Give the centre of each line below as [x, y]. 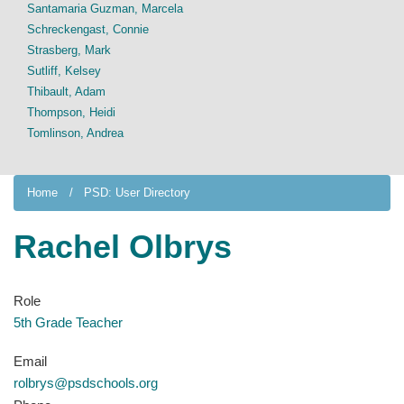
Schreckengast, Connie [88, 29]
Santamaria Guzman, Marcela [105, 9]
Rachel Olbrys [123, 247]
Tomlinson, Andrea [75, 133]
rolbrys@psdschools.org [86, 382]
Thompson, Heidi [71, 112]
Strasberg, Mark [69, 50]
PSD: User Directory [137, 193]
